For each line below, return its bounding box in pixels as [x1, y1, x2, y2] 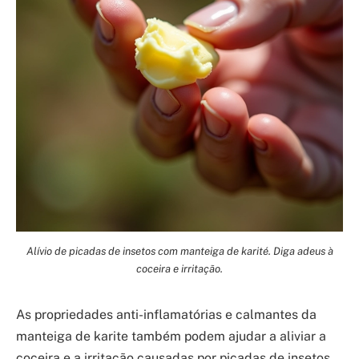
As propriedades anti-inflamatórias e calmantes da [16, 306, 317, 322]
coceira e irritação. [136, 261, 223, 275]
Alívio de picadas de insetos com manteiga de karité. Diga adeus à [26, 244, 333, 257]
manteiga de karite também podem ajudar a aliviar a [16, 328, 326, 344]
